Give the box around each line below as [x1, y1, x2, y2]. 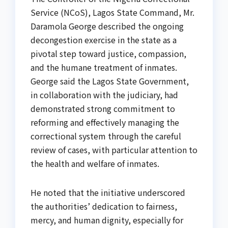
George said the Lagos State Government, [31, 75, 189, 88]
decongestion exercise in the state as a [31, 34, 177, 46]
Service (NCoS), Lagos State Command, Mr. [31, 6, 194, 19]
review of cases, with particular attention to [31, 144, 197, 156]
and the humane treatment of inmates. [31, 61, 177, 74]
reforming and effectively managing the [31, 116, 179, 129]
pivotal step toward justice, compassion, [31, 47, 186, 60]
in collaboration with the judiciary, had [31, 89, 178, 101]
